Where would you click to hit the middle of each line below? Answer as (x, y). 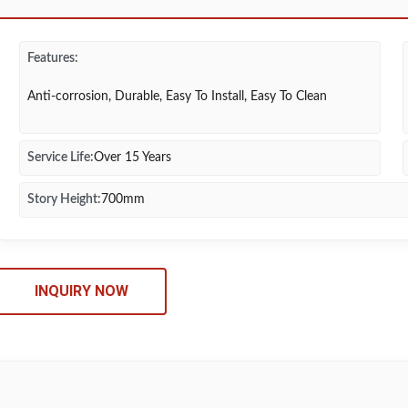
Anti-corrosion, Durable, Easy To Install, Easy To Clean (177, 97)
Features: (53, 58)
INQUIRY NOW (82, 291)
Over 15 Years (133, 158)
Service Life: (61, 158)
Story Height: (64, 199)
